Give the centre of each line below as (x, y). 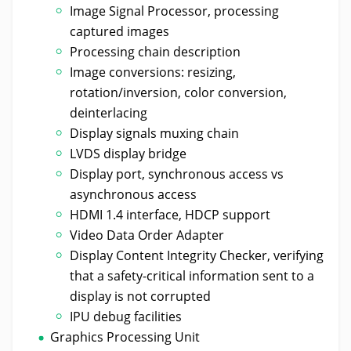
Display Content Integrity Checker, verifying (197, 255)
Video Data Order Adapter (147, 235)
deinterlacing (109, 112)
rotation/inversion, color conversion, (179, 92)
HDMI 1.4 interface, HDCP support (170, 214)
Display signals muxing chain (155, 133)
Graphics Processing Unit (125, 337)
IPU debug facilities (126, 316)
